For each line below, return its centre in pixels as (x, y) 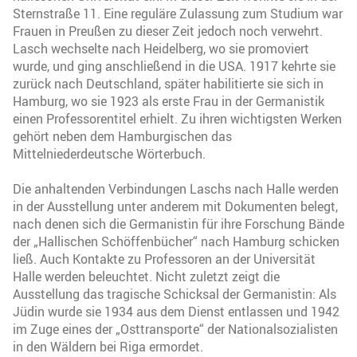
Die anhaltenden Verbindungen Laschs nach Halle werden (176, 188)
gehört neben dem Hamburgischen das (122, 136)
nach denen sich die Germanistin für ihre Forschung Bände (178, 224)
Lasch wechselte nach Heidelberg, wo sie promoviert (161, 48)
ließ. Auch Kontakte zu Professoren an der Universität (164, 259)
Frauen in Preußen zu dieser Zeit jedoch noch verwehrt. (168, 31)
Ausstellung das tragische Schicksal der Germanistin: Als (175, 294)
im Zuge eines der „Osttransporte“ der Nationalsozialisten (175, 329)
